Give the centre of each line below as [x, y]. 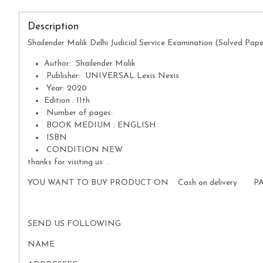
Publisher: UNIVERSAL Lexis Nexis [116, 76]
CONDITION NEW [83, 150]
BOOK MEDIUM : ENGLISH [100, 126]
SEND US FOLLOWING [75, 224]
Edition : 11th [68, 101]
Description [53, 27]
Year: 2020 [66, 89]
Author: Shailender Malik [93, 64]
